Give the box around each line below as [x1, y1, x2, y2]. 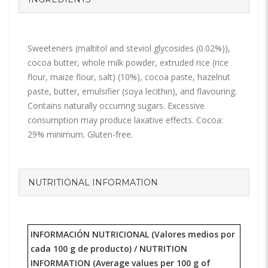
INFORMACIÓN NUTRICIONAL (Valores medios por [31, 229, 235, 240]
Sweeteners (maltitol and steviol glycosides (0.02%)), [28, 42, 230, 54]
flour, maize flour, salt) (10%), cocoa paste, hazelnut [28, 71, 230, 83]
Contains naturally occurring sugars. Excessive [28, 100, 205, 112]
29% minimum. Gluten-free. [28, 129, 133, 141]
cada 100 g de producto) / [31, 243, 139, 255]
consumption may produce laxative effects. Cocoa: [28, 114, 223, 126]
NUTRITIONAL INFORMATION [28, 177, 158, 188]
